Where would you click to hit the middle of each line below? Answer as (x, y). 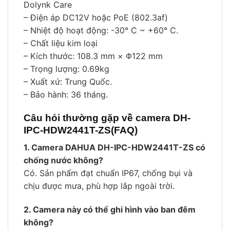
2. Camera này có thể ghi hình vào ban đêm (110, 210)
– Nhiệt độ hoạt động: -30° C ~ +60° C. (101, 31)
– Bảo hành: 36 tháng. (66, 95)
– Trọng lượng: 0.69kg (66, 69)
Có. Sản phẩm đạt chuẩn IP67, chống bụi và (108, 173)
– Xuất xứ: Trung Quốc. (68, 82)
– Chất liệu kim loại (61, 43)
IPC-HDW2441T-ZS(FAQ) (81, 130)
